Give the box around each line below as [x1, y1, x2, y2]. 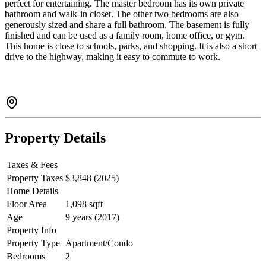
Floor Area [7, 199, 47, 210]
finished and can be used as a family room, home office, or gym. [5, 30, 245, 41]
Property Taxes [7, 173, 63, 183]
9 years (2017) [65, 212, 119, 223]
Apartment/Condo [65, 238, 133, 249]
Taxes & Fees [7, 160, 58, 170]
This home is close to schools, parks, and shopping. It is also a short [5, 41, 257, 52]
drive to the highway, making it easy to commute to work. [5, 52, 220, 62]
